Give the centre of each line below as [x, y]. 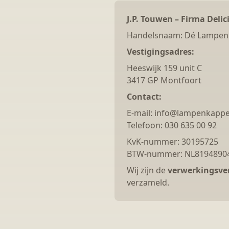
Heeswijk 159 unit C [164, 68]
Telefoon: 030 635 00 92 [172, 125]
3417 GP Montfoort [164, 80]
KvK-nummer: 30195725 [173, 142]
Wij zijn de [147, 170]
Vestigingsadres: [161, 52]
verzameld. [148, 182]
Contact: [144, 97]
